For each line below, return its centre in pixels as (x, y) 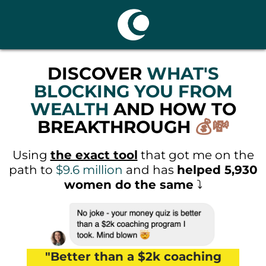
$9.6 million (89, 170)
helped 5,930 (217, 170)
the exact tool (94, 155)
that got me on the (196, 155)
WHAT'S (183, 73)
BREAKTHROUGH (114, 127)
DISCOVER (97, 73)
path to (32, 170)
